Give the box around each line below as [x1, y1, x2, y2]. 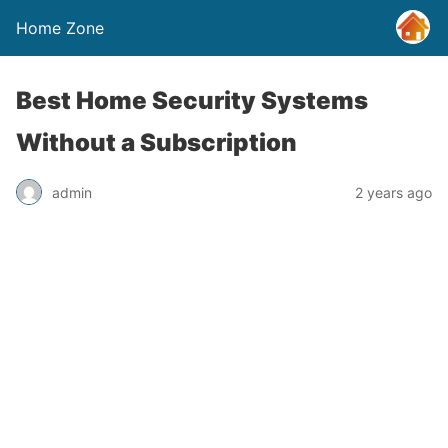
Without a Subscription [16, 128, 297, 157]
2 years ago [355, 183, 432, 201]
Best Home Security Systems [16, 86, 368, 115]
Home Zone [16, 18, 104, 38]
